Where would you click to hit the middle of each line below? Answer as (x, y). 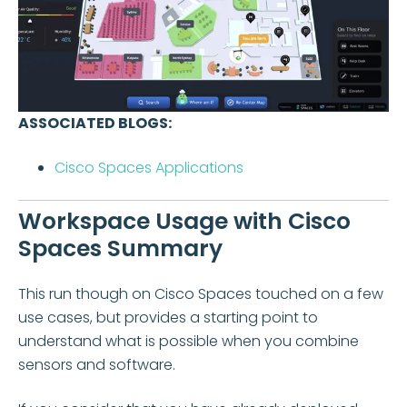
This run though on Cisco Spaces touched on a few (201, 294)
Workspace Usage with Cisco (184, 222)
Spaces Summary (120, 249)
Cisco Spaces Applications (149, 167)
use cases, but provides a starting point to (168, 318)
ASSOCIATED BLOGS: (95, 124)
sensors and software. (97, 365)
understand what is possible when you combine (189, 342)
